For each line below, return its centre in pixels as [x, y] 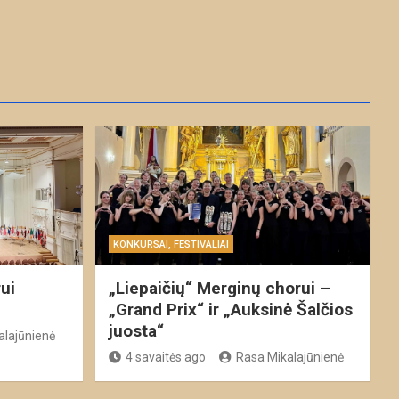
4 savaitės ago [165, 357]
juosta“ [136, 330]
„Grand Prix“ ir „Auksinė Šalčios [230, 309]
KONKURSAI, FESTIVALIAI [171, 244]
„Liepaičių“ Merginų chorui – [219, 288]
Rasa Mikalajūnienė [289, 357]
